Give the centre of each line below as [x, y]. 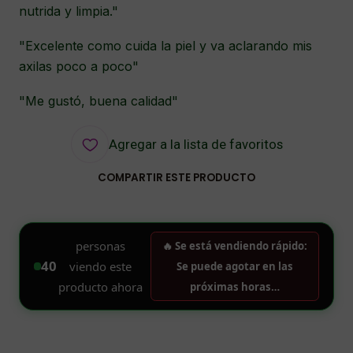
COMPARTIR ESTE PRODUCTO [176, 178]
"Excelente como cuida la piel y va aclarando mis [165, 46]
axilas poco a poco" [79, 66]
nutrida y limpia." [69, 11]
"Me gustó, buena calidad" [98, 101]
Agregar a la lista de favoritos [195, 144]
